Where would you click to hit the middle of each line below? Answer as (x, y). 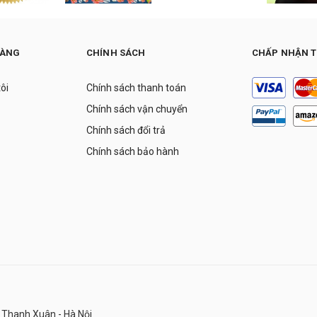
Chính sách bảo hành (133, 151)
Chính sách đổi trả (126, 130)
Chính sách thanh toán (136, 87)
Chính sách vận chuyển (137, 109)
